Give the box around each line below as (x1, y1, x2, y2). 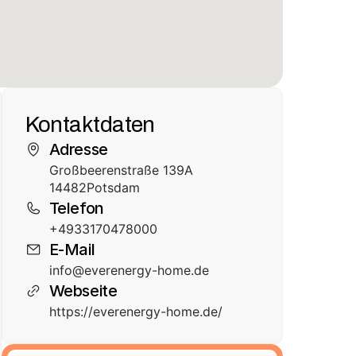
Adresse (48, 140, 108, 159)
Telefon (48, 199, 104, 218)
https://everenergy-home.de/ (48, 304, 222, 319)
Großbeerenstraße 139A (48, 162, 193, 178)
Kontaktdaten (25, 107, 155, 141)
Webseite (48, 281, 118, 300)
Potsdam (86, 180, 140, 195)
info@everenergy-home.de (48, 262, 209, 278)
